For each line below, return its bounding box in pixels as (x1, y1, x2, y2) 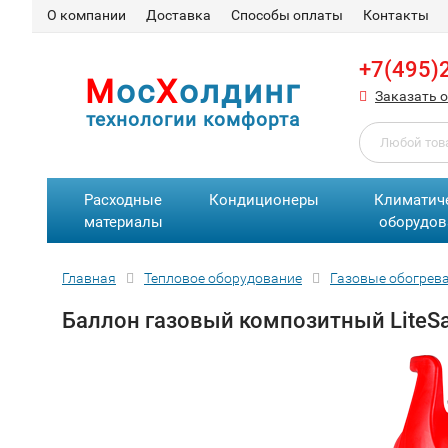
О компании (47, 7, 126, 23)
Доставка (146, 7, 211, 23)
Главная (62, 270, 116, 286)
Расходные (84, 191, 163, 209)
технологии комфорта (86, 108, 300, 131)
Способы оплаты (231, 7, 343, 23)
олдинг (179, 72, 301, 111)
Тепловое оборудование (144, 270, 302, 286)
